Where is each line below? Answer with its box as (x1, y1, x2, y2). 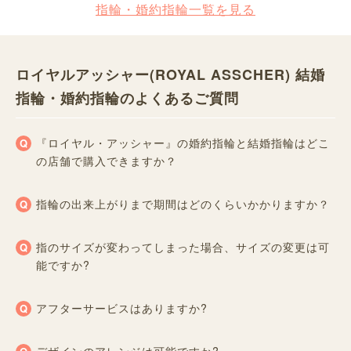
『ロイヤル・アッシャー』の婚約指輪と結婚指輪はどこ (36, 134, 330, 150)
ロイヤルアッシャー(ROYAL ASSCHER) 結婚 (16, 63, 325, 85)
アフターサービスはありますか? (36, 299, 208, 316)
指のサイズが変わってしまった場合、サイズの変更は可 (36, 238, 330, 255)
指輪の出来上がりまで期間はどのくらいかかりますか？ (36, 195, 330, 212)
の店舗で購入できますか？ (36, 152, 177, 168)
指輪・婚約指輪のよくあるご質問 (16, 87, 239, 108)
